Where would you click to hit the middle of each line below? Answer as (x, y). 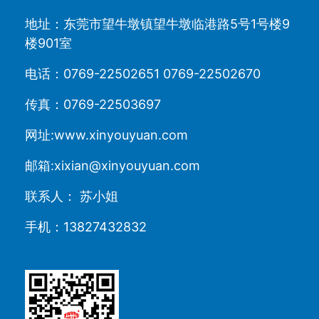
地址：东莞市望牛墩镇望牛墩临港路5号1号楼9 (157, 24)
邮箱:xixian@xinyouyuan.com (113, 166)
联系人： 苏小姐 (72, 197)
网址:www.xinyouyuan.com (106, 135)
